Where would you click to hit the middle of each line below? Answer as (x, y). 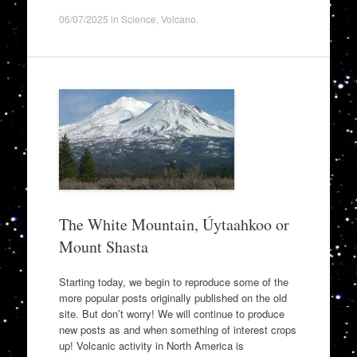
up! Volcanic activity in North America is (151, 345)
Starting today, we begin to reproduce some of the (173, 281)
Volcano (178, 19)
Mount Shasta (103, 247)
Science (138, 19)
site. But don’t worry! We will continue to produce (171, 313)
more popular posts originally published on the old (173, 297)
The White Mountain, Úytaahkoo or (174, 224)
